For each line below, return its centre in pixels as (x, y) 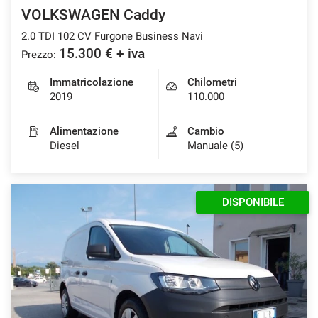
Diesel (65, 145)
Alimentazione (84, 131)
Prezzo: (39, 54)
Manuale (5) (215, 145)
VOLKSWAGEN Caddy (93, 15)
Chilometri (212, 82)
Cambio (206, 131)
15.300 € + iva (102, 54)
